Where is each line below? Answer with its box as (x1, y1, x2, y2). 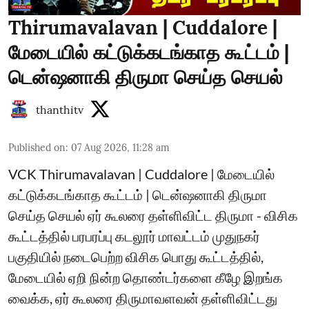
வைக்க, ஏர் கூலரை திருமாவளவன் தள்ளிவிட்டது (8, 290, 277, 306)
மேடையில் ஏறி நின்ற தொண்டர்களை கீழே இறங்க (8, 269, 283, 286)
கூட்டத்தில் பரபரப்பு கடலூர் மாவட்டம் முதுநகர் (8, 228, 260, 244)
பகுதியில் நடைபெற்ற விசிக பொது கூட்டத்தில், (8, 248, 263, 265)
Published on (8, 141, 66, 154)
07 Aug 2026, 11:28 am (71, 141, 170, 154)
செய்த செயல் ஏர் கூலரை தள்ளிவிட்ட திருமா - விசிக (8, 207, 298, 223)
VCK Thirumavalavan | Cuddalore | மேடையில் (8, 166, 275, 182)
